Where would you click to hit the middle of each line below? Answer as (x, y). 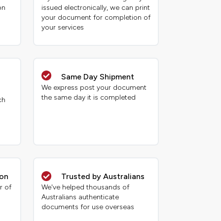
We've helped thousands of (85, 187)
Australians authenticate (80, 197)
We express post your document (94, 88)
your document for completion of (96, 18)
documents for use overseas (88, 207)
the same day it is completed (88, 98)
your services (62, 28)
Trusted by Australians (103, 177)
